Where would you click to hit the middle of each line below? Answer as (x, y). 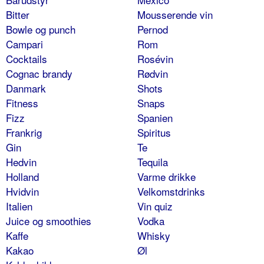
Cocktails (27, 58)
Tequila (152, 161)
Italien (19, 206)
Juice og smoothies (49, 220)
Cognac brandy (39, 73)
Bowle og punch (41, 29)
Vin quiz (155, 206)
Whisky (154, 235)
